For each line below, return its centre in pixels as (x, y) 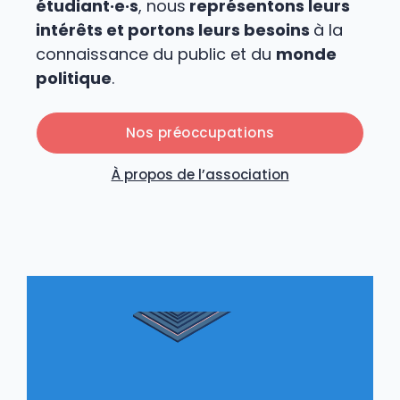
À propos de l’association (200, 175)
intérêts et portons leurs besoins (175, 30)
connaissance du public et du (156, 54)
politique (74, 79)
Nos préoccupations (200, 133)
